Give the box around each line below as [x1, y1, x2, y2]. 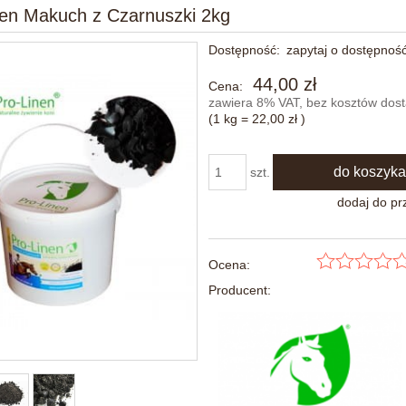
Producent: [208, 282, 272, 297]
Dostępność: [208, 42, 281, 57]
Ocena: [208, 256, 251, 272]
